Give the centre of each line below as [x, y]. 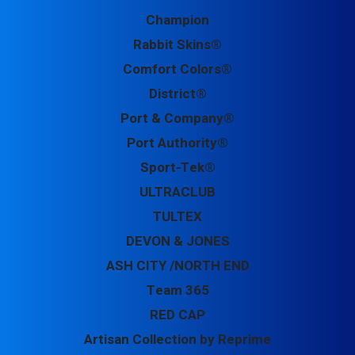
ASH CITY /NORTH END [177, 266]
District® [177, 94]
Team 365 [177, 290]
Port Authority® [177, 143]
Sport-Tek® [177, 168]
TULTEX [177, 217]
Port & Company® [177, 118]
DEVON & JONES [177, 241]
